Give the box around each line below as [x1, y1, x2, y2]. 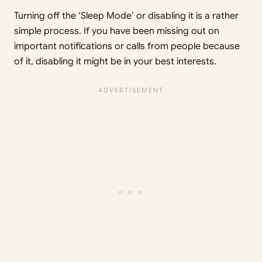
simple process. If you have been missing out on [14, 25, 219, 37]
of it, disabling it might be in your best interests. [14, 56, 216, 68]
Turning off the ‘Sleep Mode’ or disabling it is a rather [14, 10, 239, 22]
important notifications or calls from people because [14, 40, 240, 53]
